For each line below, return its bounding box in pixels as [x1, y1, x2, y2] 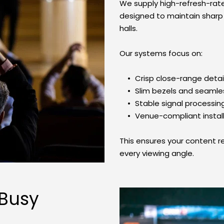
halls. [119, 23, 137, 34]
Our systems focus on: [119, 48, 202, 59]
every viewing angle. [119, 148, 194, 159]
